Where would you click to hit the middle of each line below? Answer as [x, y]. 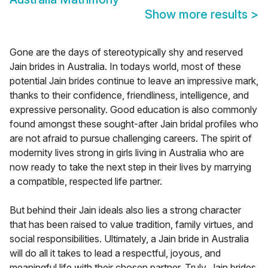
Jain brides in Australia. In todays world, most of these [125, 67]
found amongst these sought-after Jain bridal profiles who [134, 124]
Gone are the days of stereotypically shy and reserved [126, 52]
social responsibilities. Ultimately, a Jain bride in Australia [129, 239]
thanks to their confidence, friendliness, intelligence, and [129, 95]
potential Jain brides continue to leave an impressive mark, [134, 81]
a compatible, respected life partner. [86, 182]
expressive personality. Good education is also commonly [133, 110]
